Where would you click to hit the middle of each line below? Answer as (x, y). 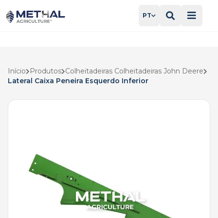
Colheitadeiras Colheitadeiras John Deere (134, 71)
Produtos (45, 71)
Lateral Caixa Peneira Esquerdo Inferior (78, 81)
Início (17, 71)
